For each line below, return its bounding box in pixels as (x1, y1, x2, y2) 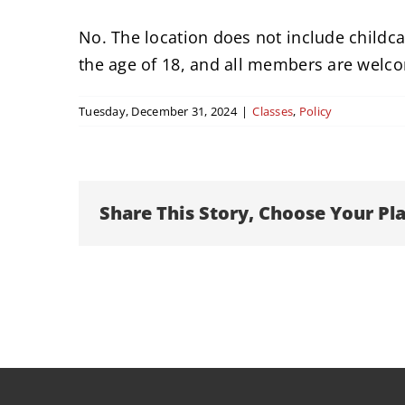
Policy (298, 102, 333, 119)
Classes (252, 102, 294, 119)
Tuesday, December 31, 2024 (79, 102, 238, 119)
